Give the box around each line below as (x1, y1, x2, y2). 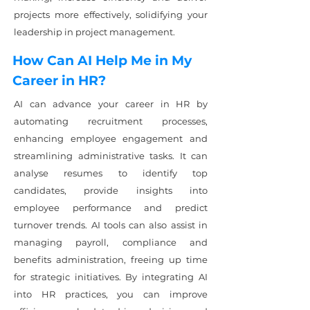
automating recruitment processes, (14, 116, 208, 127)
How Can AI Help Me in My (12, 53, 192, 69)
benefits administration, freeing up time (14, 254, 208, 265)
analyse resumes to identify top (14, 167, 208, 179)
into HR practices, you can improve (14, 289, 208, 300)
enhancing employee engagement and (14, 133, 208, 144)
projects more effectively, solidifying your (14, 9, 208, 20)
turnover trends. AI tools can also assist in (14, 219, 208, 230)
